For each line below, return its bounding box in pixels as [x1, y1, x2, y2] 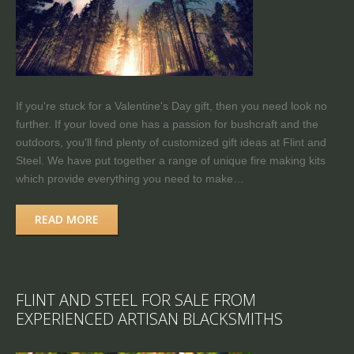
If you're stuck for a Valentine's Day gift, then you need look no [16, 99, 327, 112]
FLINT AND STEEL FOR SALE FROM [16, 288, 256, 311]
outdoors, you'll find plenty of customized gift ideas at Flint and [16, 135, 326, 149]
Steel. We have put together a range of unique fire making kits [16, 153, 326, 167]
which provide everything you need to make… [16, 171, 244, 185]
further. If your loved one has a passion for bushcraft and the [16, 117, 318, 130]
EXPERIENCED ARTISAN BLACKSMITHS [16, 307, 283, 330]
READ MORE [35, 211, 99, 227]
